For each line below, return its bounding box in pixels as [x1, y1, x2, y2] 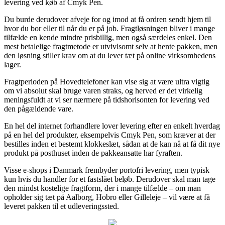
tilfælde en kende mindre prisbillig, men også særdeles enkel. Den [4, 33, 212, 42]
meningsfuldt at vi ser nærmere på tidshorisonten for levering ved [4, 95, 209, 104]
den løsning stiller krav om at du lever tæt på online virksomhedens [4, 51, 215, 60]
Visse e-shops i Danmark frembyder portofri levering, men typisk [4, 165, 209, 174]
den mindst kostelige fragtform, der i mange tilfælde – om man [4, 183, 201, 192]
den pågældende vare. [4, 104, 73, 113]
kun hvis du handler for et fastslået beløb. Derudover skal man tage [4, 174, 215, 183]
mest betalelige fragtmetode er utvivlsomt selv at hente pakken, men [4, 42, 217, 51]
